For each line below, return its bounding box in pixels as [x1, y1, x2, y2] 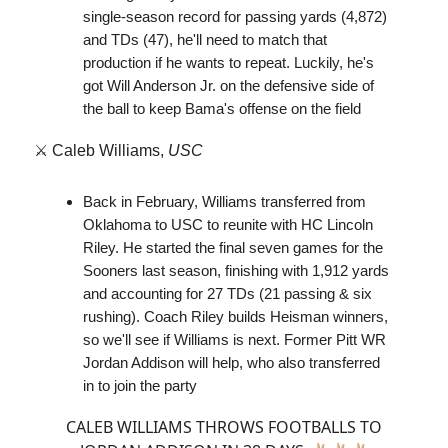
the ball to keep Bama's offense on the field [83, 99, 361, 117]
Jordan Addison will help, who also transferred [83, 353, 380, 371]
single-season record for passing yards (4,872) [83, 7, 387, 25]
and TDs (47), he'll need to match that [83, 30, 327, 48]
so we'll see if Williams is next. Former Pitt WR [83, 330, 386, 348]
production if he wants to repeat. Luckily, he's [83, 53, 374, 71]
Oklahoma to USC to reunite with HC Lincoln [83, 215, 373, 233]
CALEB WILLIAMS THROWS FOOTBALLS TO [66, 415, 382, 438]
